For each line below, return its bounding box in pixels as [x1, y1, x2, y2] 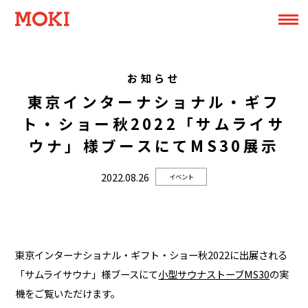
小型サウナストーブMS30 [158, 266, 270, 281]
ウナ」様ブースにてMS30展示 [28, 134, 280, 156]
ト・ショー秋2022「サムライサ [21, 112, 287, 134]
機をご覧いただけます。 [15, 285, 121, 300]
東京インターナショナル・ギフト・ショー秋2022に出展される [15, 247, 288, 262]
